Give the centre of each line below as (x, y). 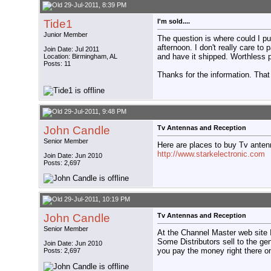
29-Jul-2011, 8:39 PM (94, 5)
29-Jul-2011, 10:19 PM (96, 199)
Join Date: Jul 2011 (71, 49)
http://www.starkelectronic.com (211, 154)
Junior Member (66, 35)
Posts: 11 (57, 64)
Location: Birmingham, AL (80, 57)
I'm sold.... (174, 21)
